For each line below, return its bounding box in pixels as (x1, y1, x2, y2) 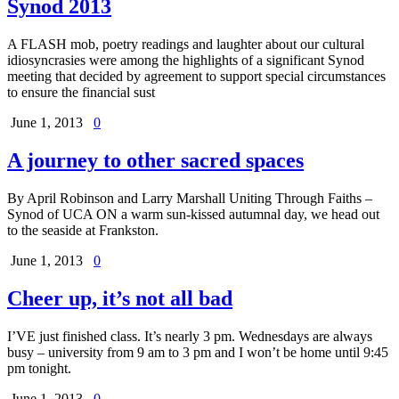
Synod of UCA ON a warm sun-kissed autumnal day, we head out (7, 206, 379, 222)
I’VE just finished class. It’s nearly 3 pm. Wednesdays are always (7, 328, 372, 344)
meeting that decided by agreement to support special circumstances (7, 68, 386, 84)
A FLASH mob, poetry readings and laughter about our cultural (7, 36, 364, 52)
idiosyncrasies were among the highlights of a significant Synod (7, 52, 364, 68)
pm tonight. (7, 360, 71, 376)
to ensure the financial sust (7, 84, 155, 100)
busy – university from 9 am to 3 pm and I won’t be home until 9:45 (7, 344, 388, 360)
